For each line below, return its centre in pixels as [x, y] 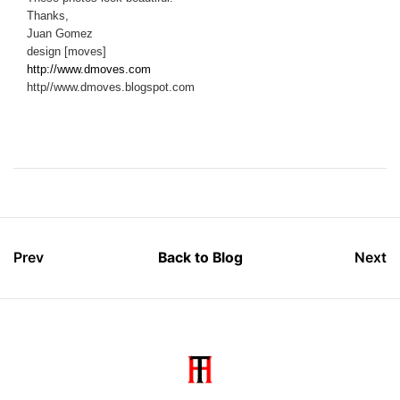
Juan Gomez [60, 34]
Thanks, [48, 17]
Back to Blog [200, 258]
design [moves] [67, 52]
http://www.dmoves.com [89, 70]
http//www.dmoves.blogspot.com [111, 88]
